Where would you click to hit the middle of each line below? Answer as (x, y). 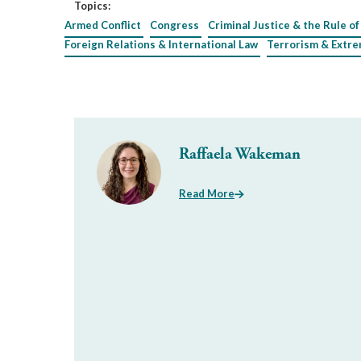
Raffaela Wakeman (240, 154)
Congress (174, 25)
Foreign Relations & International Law (161, 44)
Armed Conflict (103, 25)
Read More (207, 193)
